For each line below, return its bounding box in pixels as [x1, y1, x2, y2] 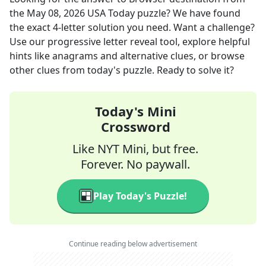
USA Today [87, 7, 135, 20]
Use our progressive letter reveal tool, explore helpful [9, 35, 250, 48]
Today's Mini [94, 102, 176, 120]
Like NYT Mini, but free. [72, 141, 198, 157]
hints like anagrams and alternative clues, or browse [9, 49, 245, 62]
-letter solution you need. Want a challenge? [58, 21, 255, 34]
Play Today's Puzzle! [93, 189, 187, 202]
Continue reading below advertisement [69, 239, 197, 249]
